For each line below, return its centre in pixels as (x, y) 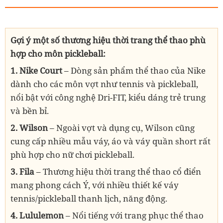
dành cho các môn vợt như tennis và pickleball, (104, 84)
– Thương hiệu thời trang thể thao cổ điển (119, 172)
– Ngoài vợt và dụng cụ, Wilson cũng (122, 128)
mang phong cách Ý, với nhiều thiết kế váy (95, 185)
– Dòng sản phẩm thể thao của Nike (135, 71)
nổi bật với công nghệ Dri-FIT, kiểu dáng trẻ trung (108, 98)
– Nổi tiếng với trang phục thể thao (135, 216)
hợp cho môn (38, 54)
